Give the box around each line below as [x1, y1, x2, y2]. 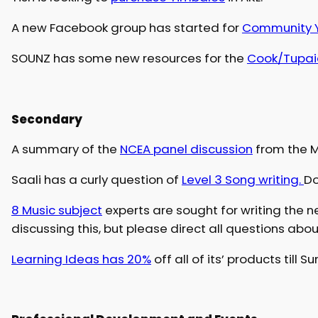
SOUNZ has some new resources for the [11, 50, 247, 67]
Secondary [11, 110, 84, 128]
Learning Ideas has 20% [11, 250, 151, 268]
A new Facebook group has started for [11, 19, 242, 37]
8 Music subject [11, 202, 102, 219]
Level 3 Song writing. [181, 171, 304, 189]
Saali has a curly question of [11, 171, 182, 189]
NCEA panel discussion [119, 141, 253, 158]
